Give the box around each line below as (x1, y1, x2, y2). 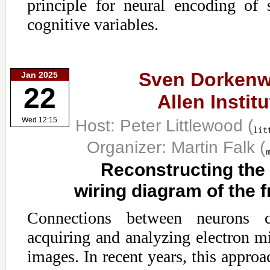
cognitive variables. (27, 14, 159, 34)
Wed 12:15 (22, 116, 58, 125)
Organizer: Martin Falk (87, 137, 260, 157)
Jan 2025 (21, 69, 58, 80)
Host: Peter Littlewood (75, 115, 248, 135)
